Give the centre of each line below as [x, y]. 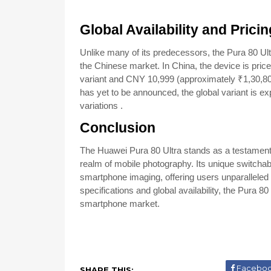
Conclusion [118, 128]
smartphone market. [120, 204]
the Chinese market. [120, 66]
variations [99, 106]
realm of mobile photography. [137, 164]
